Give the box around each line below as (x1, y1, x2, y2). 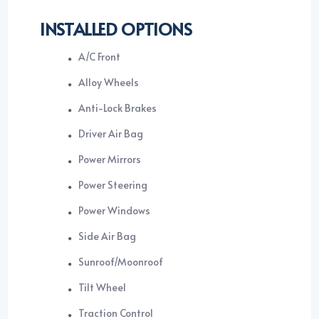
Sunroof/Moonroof (78, 255, 164, 269)
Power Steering (78, 178, 148, 192)
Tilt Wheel (78, 281, 127, 295)
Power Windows (78, 204, 151, 218)
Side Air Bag (78, 229, 137, 244)
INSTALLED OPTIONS (40, 17, 192, 41)
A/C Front (78, 50, 121, 64)
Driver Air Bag (78, 127, 144, 141)
